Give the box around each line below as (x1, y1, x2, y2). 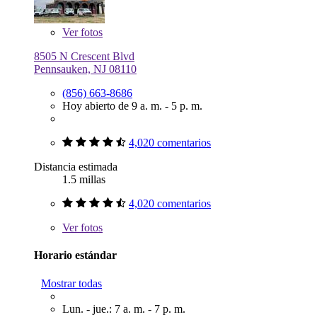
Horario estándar (34, 249, 117, 262)
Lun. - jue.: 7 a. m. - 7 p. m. (62, 302, 185, 315)
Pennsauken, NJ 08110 (34, 62, 137, 75)
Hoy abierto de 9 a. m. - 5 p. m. (62, 99, 202, 112)
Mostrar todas (41, 277, 102, 289)
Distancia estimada (34, 160, 117, 173)
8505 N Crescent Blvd (34, 50, 134, 62)
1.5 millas (62, 173, 105, 185)
